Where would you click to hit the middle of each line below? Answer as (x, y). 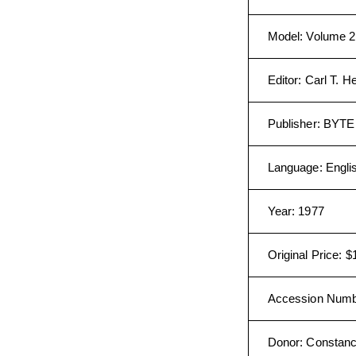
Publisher (292, 124)
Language (293, 167)
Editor (283, 80)
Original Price (303, 255)
